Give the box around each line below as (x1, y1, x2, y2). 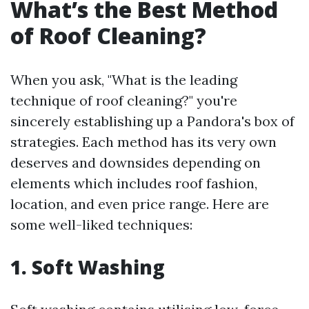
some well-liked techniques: (10, 216, 192, 233)
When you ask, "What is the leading (10, 71, 237, 88)
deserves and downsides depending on (10, 154, 261, 171)
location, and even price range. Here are (10, 195, 269, 212)
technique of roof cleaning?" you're (10, 92, 237, 109)
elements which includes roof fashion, (10, 175, 257, 192)
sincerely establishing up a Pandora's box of (10, 112, 295, 130)
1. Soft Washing (10, 254, 165, 280)
